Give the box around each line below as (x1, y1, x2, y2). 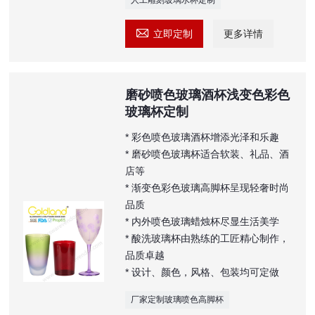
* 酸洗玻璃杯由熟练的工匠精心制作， (124, 232, 289, 244)
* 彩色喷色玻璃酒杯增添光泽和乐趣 (124, 131, 279, 143)
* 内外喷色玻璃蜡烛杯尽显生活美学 (124, 215, 279, 227)
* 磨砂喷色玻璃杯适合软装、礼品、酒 (124, 148, 289, 160)
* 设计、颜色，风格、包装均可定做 (124, 266, 279, 278)
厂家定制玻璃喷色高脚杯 (130, 294, 224, 304)
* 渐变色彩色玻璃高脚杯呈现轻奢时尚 (124, 181, 289, 193)
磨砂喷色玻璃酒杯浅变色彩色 (124, 87, 290, 102)
